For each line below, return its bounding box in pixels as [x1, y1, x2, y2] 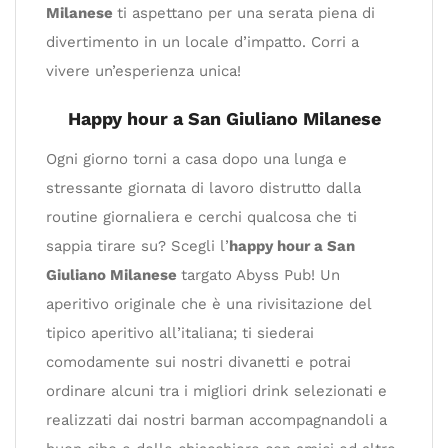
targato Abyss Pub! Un [181, 266, 340, 284]
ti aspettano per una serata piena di [117, 4, 375, 22]
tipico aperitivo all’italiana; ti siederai [46, 324, 314, 342]
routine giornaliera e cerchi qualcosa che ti [46, 208, 357, 226]
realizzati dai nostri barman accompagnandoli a [46, 411, 387, 429]
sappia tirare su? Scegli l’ [46, 237, 229, 255]
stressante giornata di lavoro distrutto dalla [46, 179, 361, 197]
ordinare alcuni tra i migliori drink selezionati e [46, 382, 387, 400]
